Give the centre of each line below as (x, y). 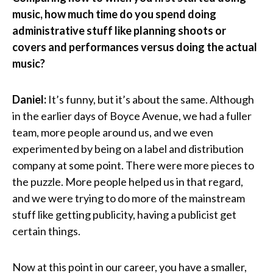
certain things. (46, 231)
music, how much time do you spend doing (114, 14)
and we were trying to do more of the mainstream (129, 198)
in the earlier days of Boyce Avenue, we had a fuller (132, 115)
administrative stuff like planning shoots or (119, 30)
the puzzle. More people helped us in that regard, (128, 181)
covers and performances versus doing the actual (135, 47)
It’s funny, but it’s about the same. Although (151, 99)
